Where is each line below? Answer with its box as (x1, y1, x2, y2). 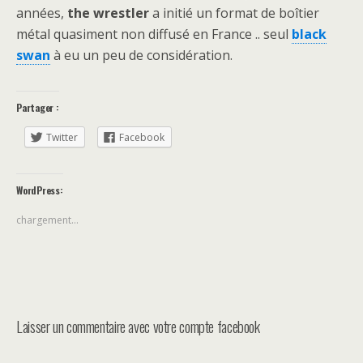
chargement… (16, 212, 79, 227)
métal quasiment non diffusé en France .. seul (16, 25, 292, 44)
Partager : (16, 100, 59, 115)
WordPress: (16, 182, 63, 197)
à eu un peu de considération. (50, 46, 233, 65)
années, (16, 4, 67, 23)
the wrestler (67, 4, 149, 23)
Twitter (46, 130, 78, 145)
